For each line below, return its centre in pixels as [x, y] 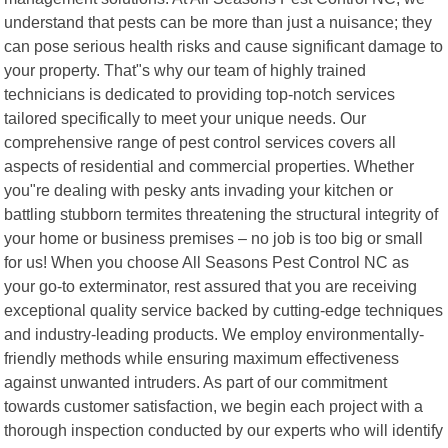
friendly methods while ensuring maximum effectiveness [202, 357]
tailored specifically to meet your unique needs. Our [185, 117]
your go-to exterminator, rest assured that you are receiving [211, 285]
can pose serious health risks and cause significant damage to [224, 45]
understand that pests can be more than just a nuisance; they [218, 21]
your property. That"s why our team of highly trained [185, 69]
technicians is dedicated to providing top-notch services [200, 93]
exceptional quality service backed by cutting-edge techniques [224, 309]
